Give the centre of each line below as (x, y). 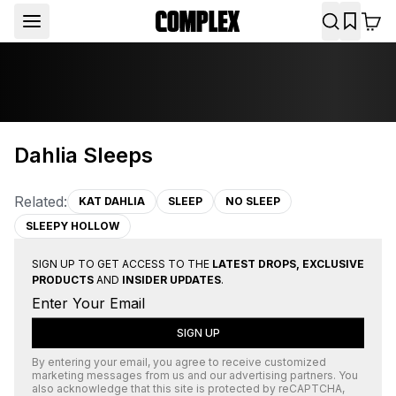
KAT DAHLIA (112, 201)
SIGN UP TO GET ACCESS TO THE (122, 264)
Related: (41, 202)
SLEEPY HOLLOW (72, 226)
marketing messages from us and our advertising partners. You (195, 375)
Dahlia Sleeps (84, 155)
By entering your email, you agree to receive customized (179, 362)
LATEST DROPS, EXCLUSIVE (288, 264)
